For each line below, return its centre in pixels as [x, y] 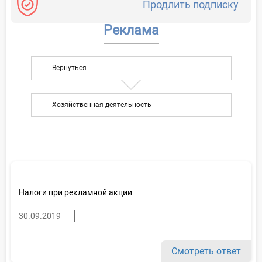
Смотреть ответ [206, 251]
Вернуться [69, 68]
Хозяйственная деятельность [101, 104]
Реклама [131, 30]
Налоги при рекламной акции [75, 192]
